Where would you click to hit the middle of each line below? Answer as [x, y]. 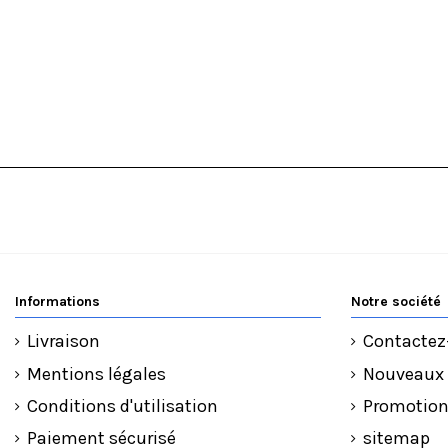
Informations [57, 302]
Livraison [63, 341]
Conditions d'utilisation [122, 405]
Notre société [396, 302]
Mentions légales [96, 373]
